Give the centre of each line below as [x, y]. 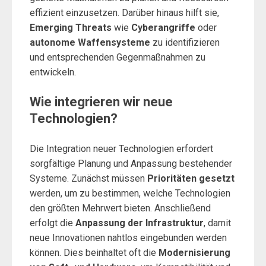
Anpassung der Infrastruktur [140, 223]
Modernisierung [194, 253]
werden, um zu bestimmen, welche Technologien [130, 193]
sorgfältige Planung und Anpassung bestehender [131, 164]
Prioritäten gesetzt [191, 178]
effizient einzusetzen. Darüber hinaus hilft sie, [124, 13]
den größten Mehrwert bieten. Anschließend [120, 208]
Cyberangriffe [163, 28]
